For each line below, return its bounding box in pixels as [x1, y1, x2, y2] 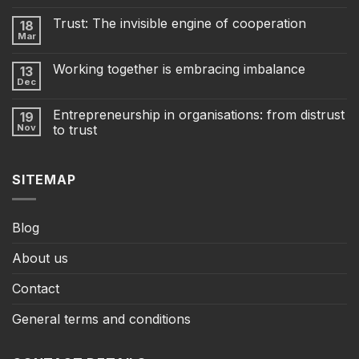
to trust [53, 121, 97, 138]
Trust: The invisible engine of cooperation [53, 14, 306, 31]
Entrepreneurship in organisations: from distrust [53, 106, 345, 123]
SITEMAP [12, 171, 76, 188]
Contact [12, 280, 59, 297]
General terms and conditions [12, 311, 191, 328]
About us [12, 250, 68, 267]
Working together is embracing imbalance [53, 60, 305, 77]
